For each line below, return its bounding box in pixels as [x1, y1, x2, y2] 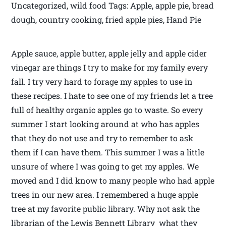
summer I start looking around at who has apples [11, 118, 200, 129]
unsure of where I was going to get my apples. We [11, 160, 199, 172]
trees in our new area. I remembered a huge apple [11, 189, 199, 200]
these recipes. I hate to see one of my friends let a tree [11, 90, 213, 101]
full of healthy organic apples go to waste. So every [11, 104, 203, 115]
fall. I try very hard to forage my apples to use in [11, 76, 193, 87]
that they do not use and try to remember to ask [11, 132, 194, 143]
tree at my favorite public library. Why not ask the [11, 203, 200, 214]
